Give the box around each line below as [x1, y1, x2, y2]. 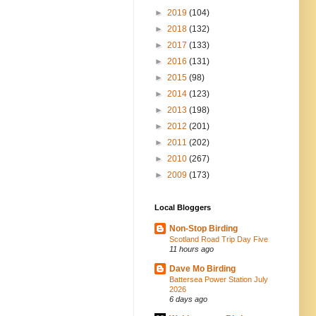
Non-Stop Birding [169, 223, 238, 233]
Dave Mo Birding [169, 263, 236, 274]
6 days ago [169, 294, 207, 303]
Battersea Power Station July [169, 274, 268, 284]
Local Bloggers [154, 202, 211, 212]
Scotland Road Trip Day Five [169, 234, 268, 243]
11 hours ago [169, 244, 214, 253]
